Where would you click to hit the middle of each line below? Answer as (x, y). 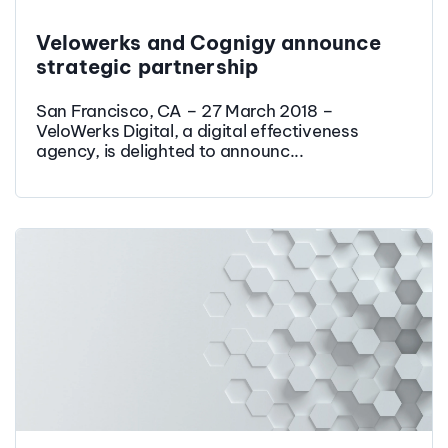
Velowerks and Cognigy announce (209, 43)
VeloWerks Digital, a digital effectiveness (197, 131)
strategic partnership (147, 67)
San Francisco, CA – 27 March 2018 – (185, 111)
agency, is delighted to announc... (170, 151)
